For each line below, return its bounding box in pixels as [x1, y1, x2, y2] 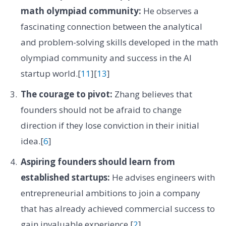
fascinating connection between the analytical [20, 20, 202, 32]
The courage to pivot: [20, 88, 112, 100]
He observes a [141, 5, 199, 17]
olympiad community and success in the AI [20, 51, 192, 64]
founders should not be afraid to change [20, 104, 182, 116]
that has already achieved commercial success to [20, 203, 215, 215]
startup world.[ [20, 67, 81, 79]
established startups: [20, 172, 110, 184]
